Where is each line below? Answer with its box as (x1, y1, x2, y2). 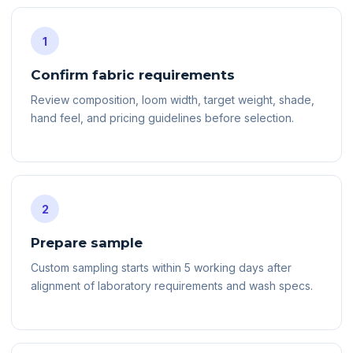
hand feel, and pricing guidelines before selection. (31, 111, 294, 124)
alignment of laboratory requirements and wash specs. (31, 279, 313, 292)
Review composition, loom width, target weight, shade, (31, 93, 314, 106)
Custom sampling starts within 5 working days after (31, 261, 292, 274)
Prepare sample (31, 235, 143, 251)
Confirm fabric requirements (31, 67, 235, 83)
